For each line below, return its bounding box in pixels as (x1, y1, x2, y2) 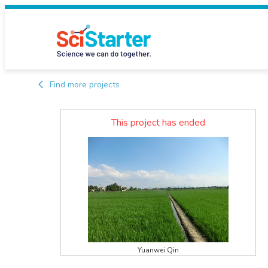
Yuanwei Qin (138, 245, 179, 255)
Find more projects (47, 79, 120, 90)
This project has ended (111, 116, 206, 129)
